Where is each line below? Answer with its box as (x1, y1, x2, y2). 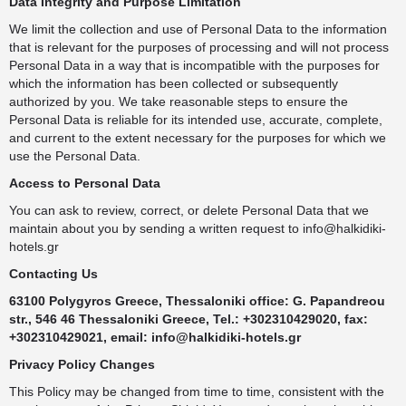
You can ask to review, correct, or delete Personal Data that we (9, 203, 369, 217)
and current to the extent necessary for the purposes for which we (9, 130, 386, 145)
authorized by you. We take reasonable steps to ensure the (9, 94, 348, 109)
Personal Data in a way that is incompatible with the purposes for (9, 58, 380, 72)
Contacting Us (9, 266, 98, 281)
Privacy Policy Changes (9, 357, 155, 372)
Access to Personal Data (9, 176, 160, 190)
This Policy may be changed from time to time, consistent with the (9, 384, 384, 399)
